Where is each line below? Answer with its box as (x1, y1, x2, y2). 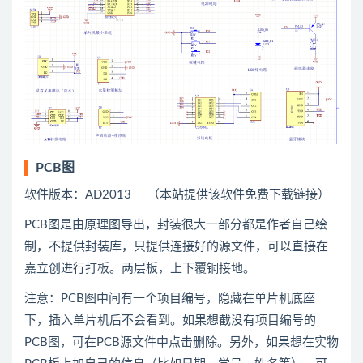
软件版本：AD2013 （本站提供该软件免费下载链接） (24, 188, 330, 201)
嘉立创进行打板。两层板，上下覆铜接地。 (24, 262, 255, 275)
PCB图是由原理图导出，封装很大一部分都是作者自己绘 (24, 218, 327, 231)
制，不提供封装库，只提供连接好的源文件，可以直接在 (24, 240, 328, 253)
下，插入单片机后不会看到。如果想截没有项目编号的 (24, 314, 316, 327)
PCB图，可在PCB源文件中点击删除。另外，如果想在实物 (24, 335, 339, 348)
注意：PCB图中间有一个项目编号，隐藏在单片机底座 (24, 292, 315, 305)
